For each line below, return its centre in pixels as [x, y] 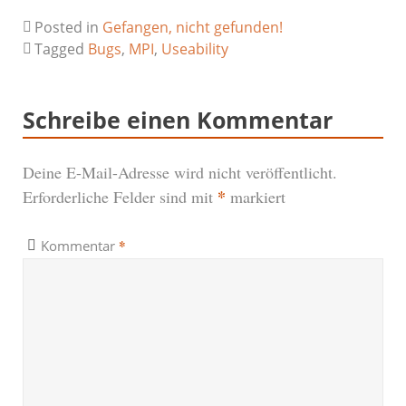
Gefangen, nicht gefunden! [193, 27]
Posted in [68, 27]
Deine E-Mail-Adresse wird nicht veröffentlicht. [180, 172]
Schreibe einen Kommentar [178, 119]
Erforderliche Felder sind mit [120, 196]
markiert [256, 196]
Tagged [61, 48]
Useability [195, 48]
